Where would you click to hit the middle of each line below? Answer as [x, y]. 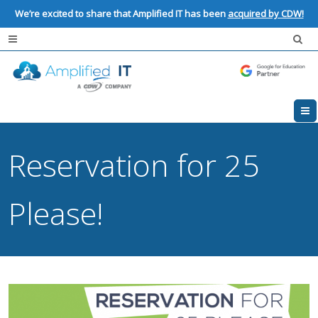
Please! [56, 214]
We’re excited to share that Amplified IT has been [121, 13]
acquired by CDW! [265, 13]
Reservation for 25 [135, 165]
